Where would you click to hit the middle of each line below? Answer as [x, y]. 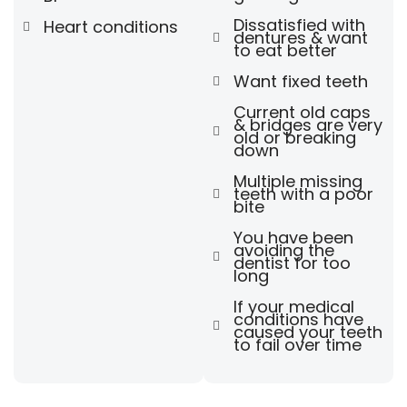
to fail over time [297, 344]
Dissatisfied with [299, 25]
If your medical [293, 306]
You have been [293, 237]
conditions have [298, 319]
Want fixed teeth [300, 81]
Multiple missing [298, 181]
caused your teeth [308, 332]
